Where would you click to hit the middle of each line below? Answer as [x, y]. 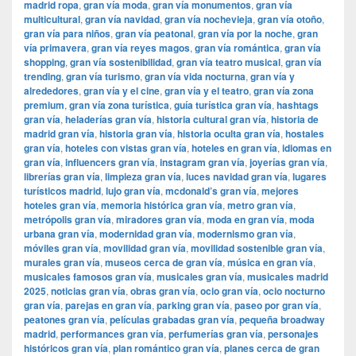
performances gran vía [112, 334]
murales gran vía [62, 263]
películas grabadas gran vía [172, 320]
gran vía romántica [237, 48]
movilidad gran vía [145, 248]
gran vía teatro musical [228, 62]
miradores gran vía [159, 220]
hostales [305, 134]
